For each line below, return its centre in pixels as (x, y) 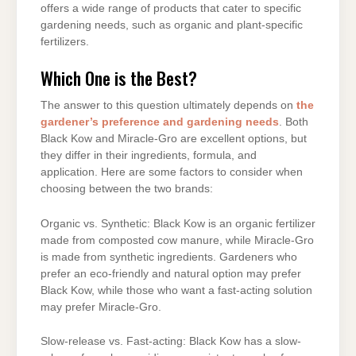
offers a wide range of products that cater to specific (171, 9)
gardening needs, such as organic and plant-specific (172, 25)
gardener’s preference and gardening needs (160, 122)
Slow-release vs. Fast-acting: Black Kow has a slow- (171, 342)
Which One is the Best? (119, 77)
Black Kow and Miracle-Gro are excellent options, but (174, 139)
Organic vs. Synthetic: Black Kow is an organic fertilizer (178, 223)
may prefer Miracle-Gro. (101, 307)
